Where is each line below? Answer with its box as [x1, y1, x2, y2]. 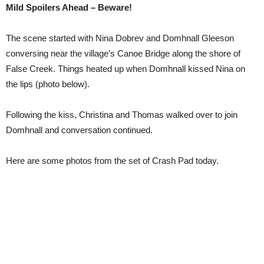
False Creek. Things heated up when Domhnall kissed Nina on [6, 64, 245, 74]
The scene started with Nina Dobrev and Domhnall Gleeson [6, 33, 234, 43]
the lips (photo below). [6, 79, 90, 89]
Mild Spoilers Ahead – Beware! [6, 2, 132, 12]
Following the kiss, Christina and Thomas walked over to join [6, 110, 237, 120]
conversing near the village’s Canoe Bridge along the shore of [6, 48, 240, 58]
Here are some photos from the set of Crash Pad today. [6, 156, 219, 166]
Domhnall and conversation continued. [6, 125, 153, 135]
